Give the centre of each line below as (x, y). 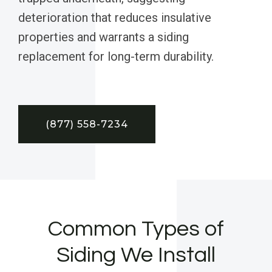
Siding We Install (136, 255)
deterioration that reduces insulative (115, 18)
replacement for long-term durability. (116, 57)
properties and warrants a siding (104, 37)
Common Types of (136, 229)
